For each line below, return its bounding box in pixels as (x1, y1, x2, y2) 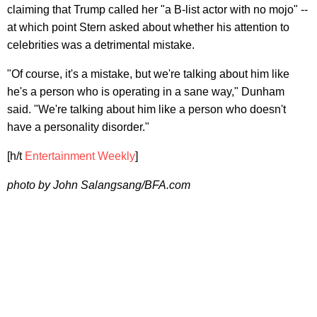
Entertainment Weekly (25, 149, 135, 162)
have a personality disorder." (7, 120, 149, 133)
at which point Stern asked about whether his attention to (7, 21, 289, 33)
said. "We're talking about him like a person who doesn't (7, 103, 286, 115)
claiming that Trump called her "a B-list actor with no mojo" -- (7, 3, 308, 16)
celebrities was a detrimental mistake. (7, 38, 195, 51)
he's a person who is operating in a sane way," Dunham (7, 85, 284, 98)
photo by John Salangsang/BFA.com (7, 178, 190, 191)
